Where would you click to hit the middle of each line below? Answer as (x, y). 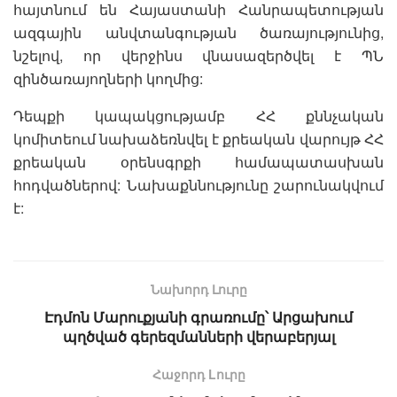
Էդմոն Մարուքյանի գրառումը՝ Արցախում (198, 316)
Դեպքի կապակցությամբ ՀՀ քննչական (198, 115)
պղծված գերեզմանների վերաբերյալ (198, 336)
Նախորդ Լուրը (198, 288)
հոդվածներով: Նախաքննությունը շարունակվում (198, 184)
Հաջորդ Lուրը (198, 374)
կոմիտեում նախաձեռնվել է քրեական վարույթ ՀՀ (198, 138)
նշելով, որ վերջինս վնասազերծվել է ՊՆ (198, 55)
